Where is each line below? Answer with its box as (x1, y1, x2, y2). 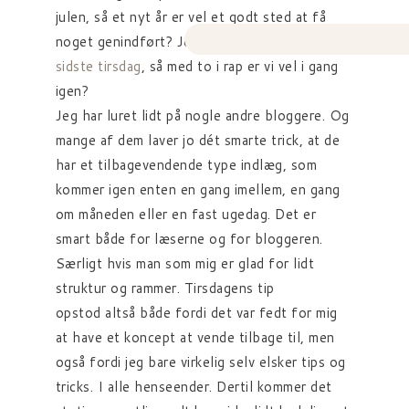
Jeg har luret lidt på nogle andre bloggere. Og (55, 106, 350, 125)
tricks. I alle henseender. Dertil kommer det (55, 377, 332, 396)
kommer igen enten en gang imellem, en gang (55, 180, 341, 199)
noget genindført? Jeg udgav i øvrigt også (55, 32, 328, 51)
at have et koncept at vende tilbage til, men (55, 328, 335, 347)
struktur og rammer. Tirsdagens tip (55, 278, 275, 298)
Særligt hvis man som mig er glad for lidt (55, 254, 315, 273)
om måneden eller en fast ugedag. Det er (55, 204, 317, 224)
